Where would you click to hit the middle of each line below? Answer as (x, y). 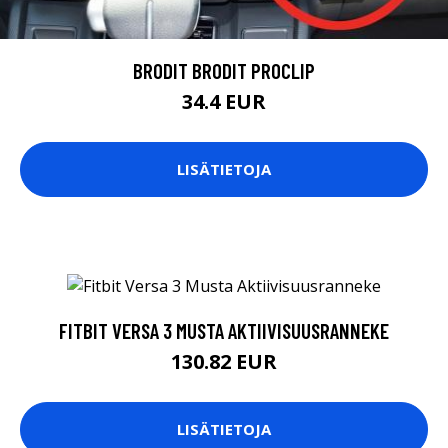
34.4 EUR (224, 101)
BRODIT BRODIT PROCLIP (224, 70)
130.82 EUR (224, 361)
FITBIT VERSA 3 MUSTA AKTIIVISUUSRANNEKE (224, 330)
